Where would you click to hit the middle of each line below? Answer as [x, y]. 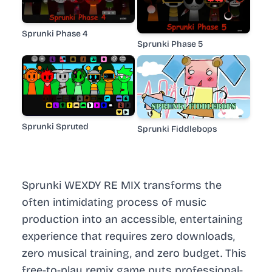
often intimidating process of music [114, 202]
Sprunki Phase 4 [55, 34]
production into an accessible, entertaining [132, 219]
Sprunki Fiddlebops [177, 129]
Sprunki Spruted [55, 127]
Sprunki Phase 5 [170, 44]
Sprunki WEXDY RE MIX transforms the [122, 185]
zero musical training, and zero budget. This [134, 253]
